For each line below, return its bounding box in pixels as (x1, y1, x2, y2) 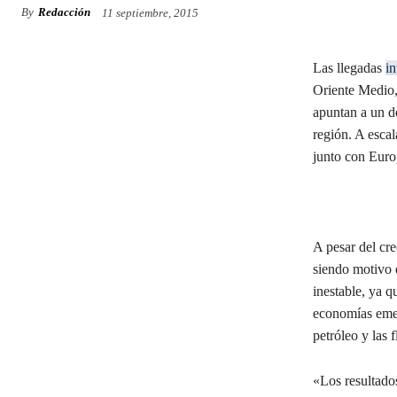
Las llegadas (312, 59, 385, 75)
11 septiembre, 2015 (102, 5, 198, 19)
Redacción (38, 5, 90, 19)
